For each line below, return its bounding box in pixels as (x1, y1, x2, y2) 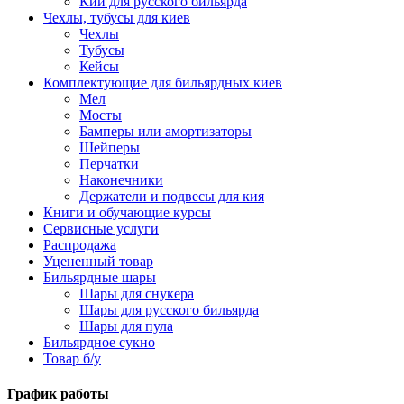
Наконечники (79, 172, 163, 188)
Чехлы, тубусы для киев (43, 10, 190, 25)
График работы (7, 386, 109, 402)
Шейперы (79, 140, 140, 155)
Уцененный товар (43, 253, 153, 269)
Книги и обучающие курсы (43, 205, 211, 220)
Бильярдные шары (43, 270, 156, 285)
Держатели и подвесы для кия (79, 188, 264, 204)
